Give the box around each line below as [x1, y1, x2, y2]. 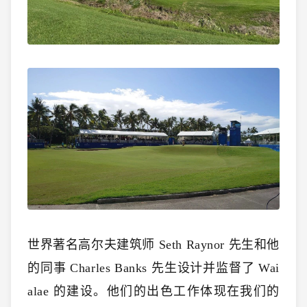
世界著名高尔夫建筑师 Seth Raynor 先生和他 [27, 238, 280, 252]
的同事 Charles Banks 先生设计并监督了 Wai [27, 261, 280, 275]
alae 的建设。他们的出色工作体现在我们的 [27, 284, 280, 299]
